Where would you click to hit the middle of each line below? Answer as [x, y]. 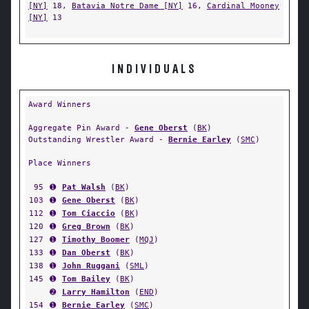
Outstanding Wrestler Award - [98, 139]
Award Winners [60, 104]
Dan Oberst [86, 252]
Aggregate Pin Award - [81, 128]
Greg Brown [86, 226]
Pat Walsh [84, 187]
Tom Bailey [86, 279]
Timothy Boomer [96, 239]
